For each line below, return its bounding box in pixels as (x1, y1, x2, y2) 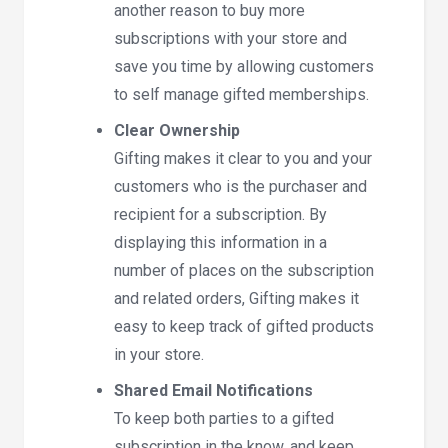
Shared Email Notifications (114, 380, 313, 400)
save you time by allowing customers (114, 56, 374, 76)
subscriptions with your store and (114, 28, 347, 48)
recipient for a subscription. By (114, 204, 327, 224)
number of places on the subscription (114, 260, 374, 280)
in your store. (114, 344, 204, 364)
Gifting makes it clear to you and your (114, 148, 372, 168)
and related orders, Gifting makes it (114, 288, 359, 308)
